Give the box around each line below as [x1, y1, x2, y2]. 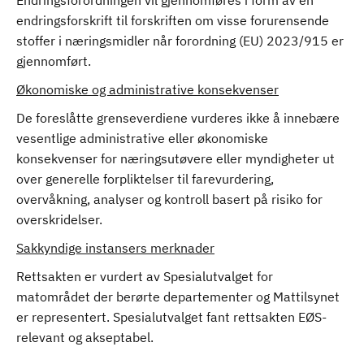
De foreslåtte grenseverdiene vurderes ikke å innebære [16, 110, 340, 126]
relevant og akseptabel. [16, 329, 154, 345]
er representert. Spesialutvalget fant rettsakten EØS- [16, 309, 327, 325]
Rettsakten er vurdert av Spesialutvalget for [16, 268, 273, 284]
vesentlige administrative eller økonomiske [16, 130, 268, 146]
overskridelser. [16, 211, 106, 227]
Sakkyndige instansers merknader [16, 240, 214, 256]
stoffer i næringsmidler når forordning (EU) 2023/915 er [16, 32, 344, 49]
